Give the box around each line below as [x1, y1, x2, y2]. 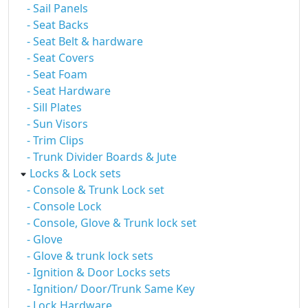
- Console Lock [27, 199, 102, 214]
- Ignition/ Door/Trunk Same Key [27, 281, 195, 296]
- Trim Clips [27, 133, 84, 148]
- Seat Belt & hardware [27, 34, 143, 49]
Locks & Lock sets [30, 166, 121, 181]
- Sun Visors [27, 116, 88, 131]
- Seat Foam [27, 67, 87, 82]
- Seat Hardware [27, 83, 111, 98]
